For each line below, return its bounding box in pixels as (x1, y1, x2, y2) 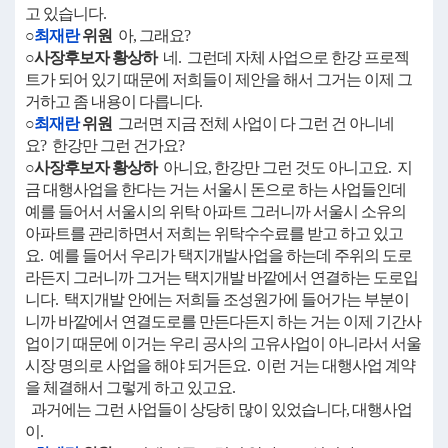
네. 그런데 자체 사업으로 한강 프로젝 (157, 49, 409, 66)
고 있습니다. (25, 5, 106, 22)
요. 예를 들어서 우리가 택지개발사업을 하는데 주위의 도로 (25, 247, 412, 264)
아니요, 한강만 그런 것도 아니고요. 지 (157, 159, 412, 176)
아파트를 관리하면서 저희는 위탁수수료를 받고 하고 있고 (25, 225, 403, 242)
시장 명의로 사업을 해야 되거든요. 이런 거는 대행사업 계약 (25, 357, 415, 374)
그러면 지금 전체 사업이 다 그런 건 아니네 (112, 115, 394, 132)
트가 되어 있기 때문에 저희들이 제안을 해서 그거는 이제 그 (25, 71, 412, 88)
